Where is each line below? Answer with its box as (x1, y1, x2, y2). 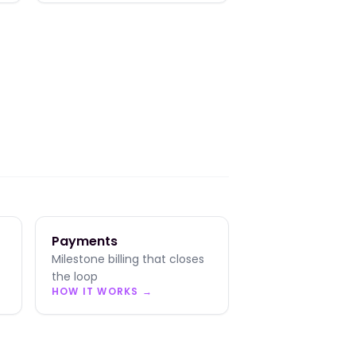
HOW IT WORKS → (52, 284, 153, 298)
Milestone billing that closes (52, 251, 204, 267)
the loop (52, 269, 98, 284)
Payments (52, 232, 118, 250)
